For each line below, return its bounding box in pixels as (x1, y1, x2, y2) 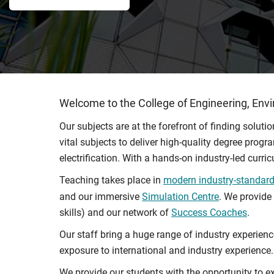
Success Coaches (171, 207, 247, 218)
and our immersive (59, 191, 142, 202)
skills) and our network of (59, 207, 171, 218)
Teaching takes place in (59, 174, 163, 186)
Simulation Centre (142, 191, 219, 202)
